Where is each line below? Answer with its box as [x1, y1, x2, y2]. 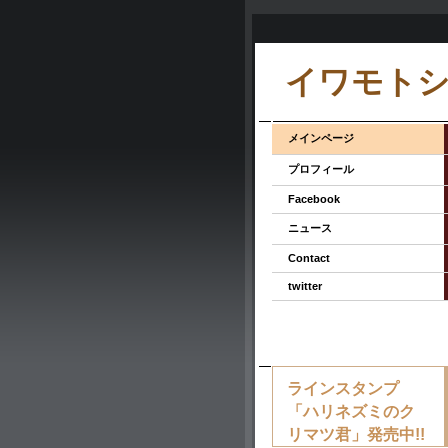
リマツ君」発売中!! [287, 425, 425, 443]
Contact [288, 252, 330, 264]
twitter [288, 280, 322, 292]
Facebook [288, 193, 340, 205]
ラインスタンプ [287, 379, 399, 397]
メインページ [288, 132, 354, 144]
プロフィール [288, 163, 354, 175]
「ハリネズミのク [287, 402, 415, 420]
